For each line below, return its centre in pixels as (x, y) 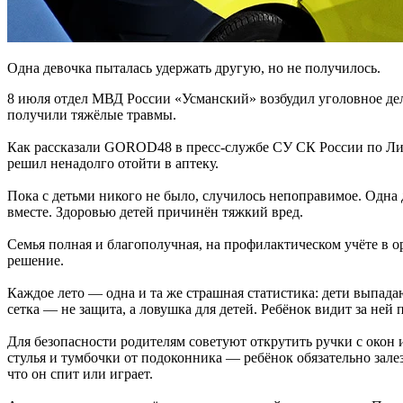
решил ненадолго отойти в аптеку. (113, 163)
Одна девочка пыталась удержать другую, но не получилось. (194, 67)
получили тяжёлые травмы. (92, 114)
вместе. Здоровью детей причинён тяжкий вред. (155, 211)
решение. (36, 260)
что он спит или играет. (80, 373)
